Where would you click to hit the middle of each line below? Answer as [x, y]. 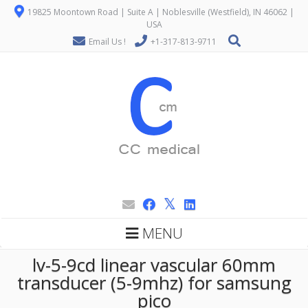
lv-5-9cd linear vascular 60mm [154, 265]
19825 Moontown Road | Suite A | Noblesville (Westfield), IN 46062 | [159, 12]
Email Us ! [107, 42]
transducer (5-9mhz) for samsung [154, 283]
